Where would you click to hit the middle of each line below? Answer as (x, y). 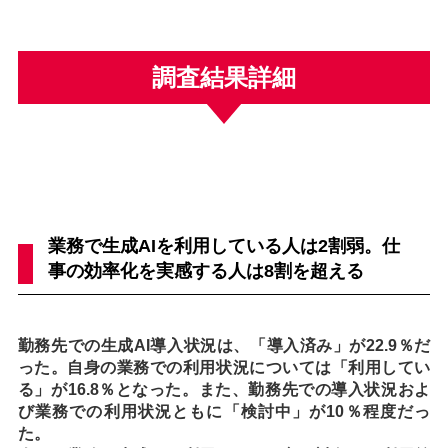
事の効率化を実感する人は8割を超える (205, 271)
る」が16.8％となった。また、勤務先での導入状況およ (224, 390)
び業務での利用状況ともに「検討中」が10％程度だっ (224, 412)
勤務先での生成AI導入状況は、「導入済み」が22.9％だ (224, 346)
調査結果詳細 (224, 78)
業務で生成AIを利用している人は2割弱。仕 (223, 246)
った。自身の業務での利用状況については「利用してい (224, 368)
